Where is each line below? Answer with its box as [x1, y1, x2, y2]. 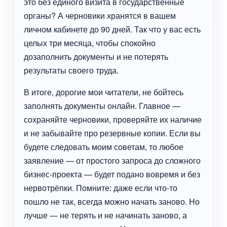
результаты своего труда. [24, 64, 119, 77]
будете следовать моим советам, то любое [24, 141, 184, 153]
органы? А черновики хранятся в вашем [24, 10, 176, 22]
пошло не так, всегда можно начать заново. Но [24, 196, 200, 208]
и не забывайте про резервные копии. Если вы [24, 127, 201, 139]
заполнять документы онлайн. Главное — [24, 100, 181, 112]
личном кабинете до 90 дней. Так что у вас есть [24, 23, 201, 35]
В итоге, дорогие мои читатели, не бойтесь [24, 86, 184, 98]
